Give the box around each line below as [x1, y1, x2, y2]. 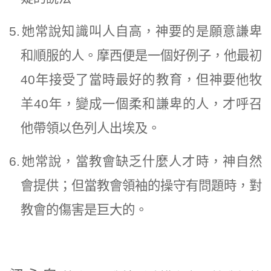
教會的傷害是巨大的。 [20, 202, 148, 217]
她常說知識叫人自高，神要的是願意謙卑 [22, 24, 263, 39]
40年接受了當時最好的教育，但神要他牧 [20, 72, 262, 87]
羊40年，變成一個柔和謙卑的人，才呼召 [20, 96, 262, 111]
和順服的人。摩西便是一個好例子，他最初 [20, 48, 262, 63]
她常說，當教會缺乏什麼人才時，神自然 [22, 154, 263, 169]
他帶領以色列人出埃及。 [20, 120, 160, 135]
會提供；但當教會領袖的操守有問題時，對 [20, 178, 262, 193]
